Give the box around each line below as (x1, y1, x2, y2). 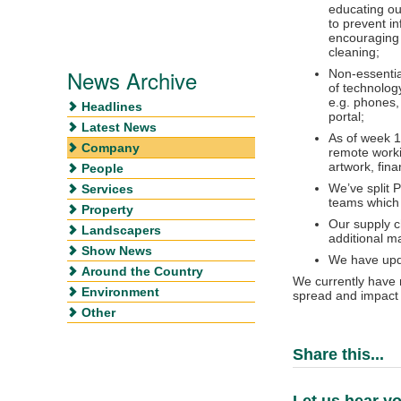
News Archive (67, 64, 197, 96)
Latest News (81, 119, 157, 134)
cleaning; (328, 44, 380, 59)
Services (81, 181, 133, 196)
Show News (81, 243, 152, 258)
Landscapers (81, 222, 161, 237)
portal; (328, 108, 364, 124)
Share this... (293, 345, 384, 363)
